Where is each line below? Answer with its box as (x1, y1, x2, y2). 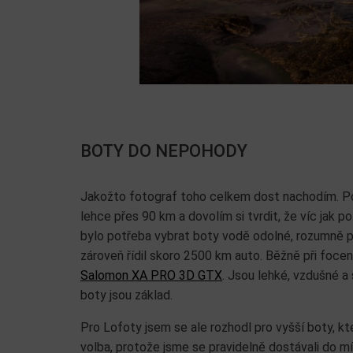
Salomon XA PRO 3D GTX (80, 268, 222, 283)
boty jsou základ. (80, 288, 173, 303)
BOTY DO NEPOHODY (80, 141, 247, 161)
